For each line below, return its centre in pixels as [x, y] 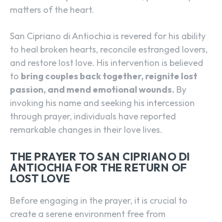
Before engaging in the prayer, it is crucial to [99, 201]
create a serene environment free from [88, 214]
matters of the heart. [52, 10]
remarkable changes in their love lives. [86, 130]
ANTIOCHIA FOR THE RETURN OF [99, 168]
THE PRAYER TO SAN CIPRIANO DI [100, 157]
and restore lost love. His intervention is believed [107, 63]
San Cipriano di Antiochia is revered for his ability [108, 36]
